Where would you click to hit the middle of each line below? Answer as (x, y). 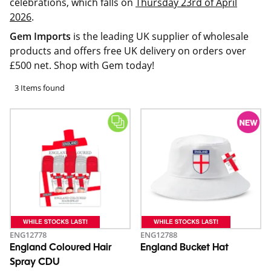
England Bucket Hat (184, 248)
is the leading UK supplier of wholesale (160, 36)
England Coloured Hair (61, 248)
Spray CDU (35, 263)
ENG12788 (159, 235)
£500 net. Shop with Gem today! (83, 65)
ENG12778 (28, 235)
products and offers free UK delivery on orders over (128, 51)
